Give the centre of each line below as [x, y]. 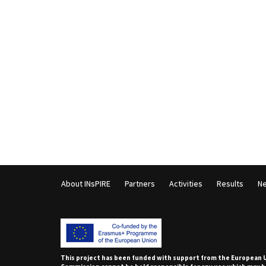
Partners [140, 184]
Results [230, 184]
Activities [186, 184]
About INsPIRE [86, 184]
